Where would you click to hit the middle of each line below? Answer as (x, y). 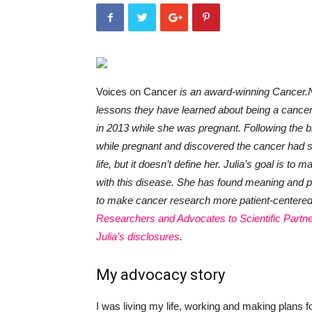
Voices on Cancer (136, 92)
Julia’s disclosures (138, 236)
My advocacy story (161, 275)
